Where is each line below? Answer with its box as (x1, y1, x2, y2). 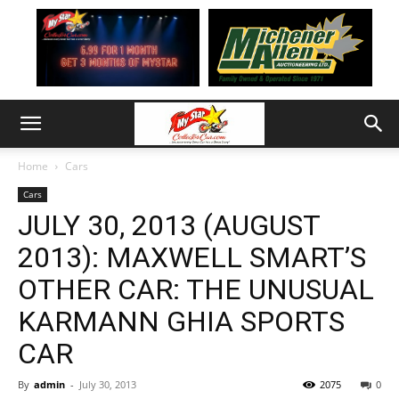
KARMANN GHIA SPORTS (18, 305, 345, 338)
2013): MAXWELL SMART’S (18, 240, 366, 274)
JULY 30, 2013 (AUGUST (18, 208, 320, 242)
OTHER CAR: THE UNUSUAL (18, 273, 374, 306)
